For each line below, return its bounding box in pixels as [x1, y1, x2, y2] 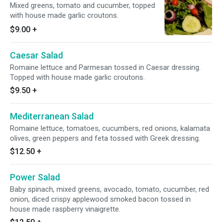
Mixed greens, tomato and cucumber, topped [10, 1, 155, 10]
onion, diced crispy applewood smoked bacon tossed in [10, 195, 191, 204]
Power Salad [10, 172, 60, 182]
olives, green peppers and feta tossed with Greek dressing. [10, 134, 200, 143]
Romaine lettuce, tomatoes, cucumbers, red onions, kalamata [10, 124, 210, 133]
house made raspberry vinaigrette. [10, 205, 120, 214]
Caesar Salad [10, 50, 63, 60]
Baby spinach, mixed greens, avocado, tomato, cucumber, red [10, 185, 209, 194]
